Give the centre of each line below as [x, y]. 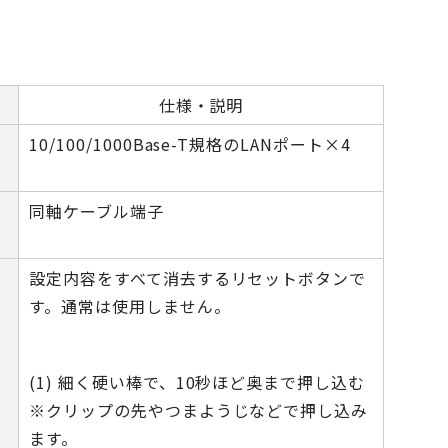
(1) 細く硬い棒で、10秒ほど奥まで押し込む [197, 382]
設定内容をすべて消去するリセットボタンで [198, 278]
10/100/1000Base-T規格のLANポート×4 [190, 144]
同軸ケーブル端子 [96, 211]
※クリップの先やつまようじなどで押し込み [199, 410]
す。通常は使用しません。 [130, 306]
